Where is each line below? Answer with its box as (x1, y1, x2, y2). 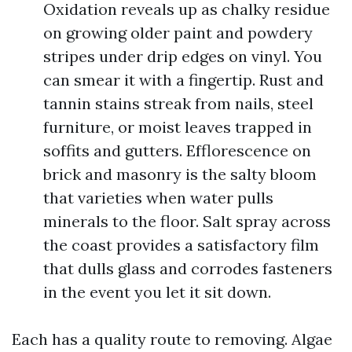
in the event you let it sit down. (43, 282, 271, 302)
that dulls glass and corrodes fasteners (43, 258, 332, 278)
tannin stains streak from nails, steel (43, 93, 313, 113)
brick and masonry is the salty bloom (43, 164, 317, 184)
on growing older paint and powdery (43, 23, 313, 42)
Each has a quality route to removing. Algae (12, 329, 332, 349)
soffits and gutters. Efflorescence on (43, 141, 311, 160)
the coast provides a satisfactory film (43, 235, 319, 255)
